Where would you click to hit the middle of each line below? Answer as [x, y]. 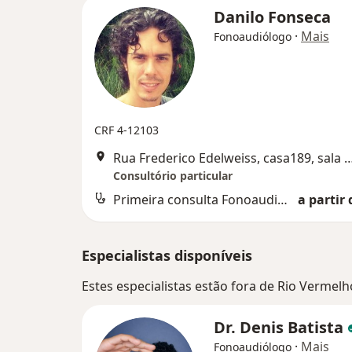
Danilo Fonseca [272, 17]
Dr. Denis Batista [280, 327]
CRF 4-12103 [126, 130]
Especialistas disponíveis [167, 255]
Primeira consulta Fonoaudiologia [282, 200]
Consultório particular [173, 176]
